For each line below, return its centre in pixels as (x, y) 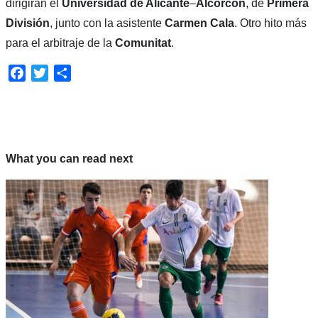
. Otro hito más (270, 23)
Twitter (65, 72)
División (27, 23)
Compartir (95, 72)
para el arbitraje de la (60, 43)
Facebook (50, 72)
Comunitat (143, 43)
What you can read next (69, 158)
